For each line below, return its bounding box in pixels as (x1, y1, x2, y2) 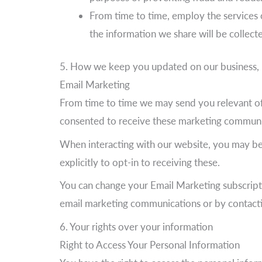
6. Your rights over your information (60, 220, 213, 233)
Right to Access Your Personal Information (60, 238, 240, 251)
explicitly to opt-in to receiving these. (60, 156, 220, 168)
